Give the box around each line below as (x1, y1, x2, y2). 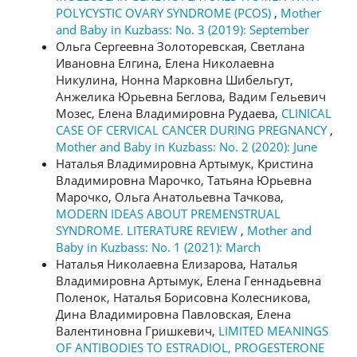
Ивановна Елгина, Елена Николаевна (56, 55, 274, 71)
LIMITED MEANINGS (218, 323, 328, 339)
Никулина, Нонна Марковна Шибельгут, (56, 72, 293, 88)
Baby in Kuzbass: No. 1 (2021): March (56, 239, 261, 255)
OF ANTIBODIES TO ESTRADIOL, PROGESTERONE (56, 339, 324, 355)
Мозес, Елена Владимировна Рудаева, (56, 105, 281, 121)
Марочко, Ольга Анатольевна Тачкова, (56, 189, 284, 205)
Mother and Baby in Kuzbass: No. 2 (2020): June (56, 139, 317, 155)
